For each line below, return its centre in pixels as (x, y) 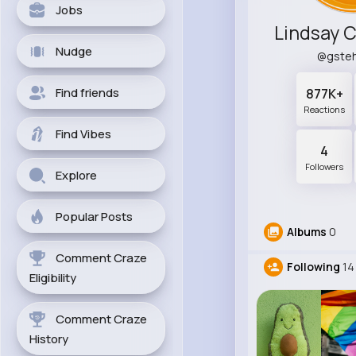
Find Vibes (83, 134)
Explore (76, 175)
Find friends (87, 93)
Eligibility (53, 278)
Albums (306, 232)
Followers (325, 167)
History (49, 339)
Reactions (325, 110)
